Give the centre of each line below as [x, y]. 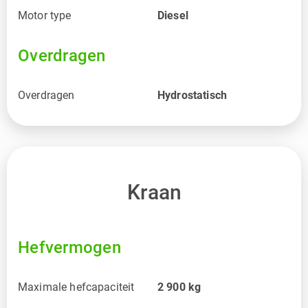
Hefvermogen [69, 248]
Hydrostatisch [192, 96]
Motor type [45, 16]
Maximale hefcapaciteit [76, 287]
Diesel [173, 16]
